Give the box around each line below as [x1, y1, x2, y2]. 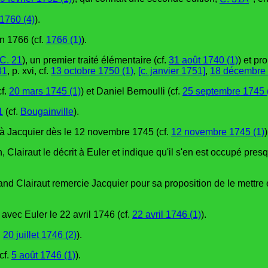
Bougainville [20, 106, 74, 117]
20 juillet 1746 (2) [3, 229, 77, 240]
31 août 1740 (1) [169, 54, 238, 65]
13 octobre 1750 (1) [51, 65, 133, 76]
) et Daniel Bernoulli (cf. [81, 86, 182, 96]
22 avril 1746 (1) [132, 209, 201, 220]
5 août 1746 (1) [11, 249, 75, 260]
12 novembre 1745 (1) [171, 126, 264, 137]
